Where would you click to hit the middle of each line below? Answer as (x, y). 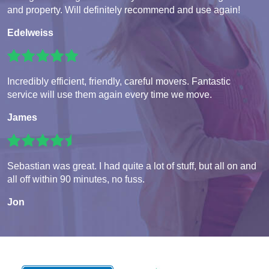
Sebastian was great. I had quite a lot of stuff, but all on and (132, 166)
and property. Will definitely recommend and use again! (124, 10)
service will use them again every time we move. (110, 95)
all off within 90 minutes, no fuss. (76, 180)
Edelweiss (30, 33)
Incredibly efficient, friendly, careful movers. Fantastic (119, 82)
